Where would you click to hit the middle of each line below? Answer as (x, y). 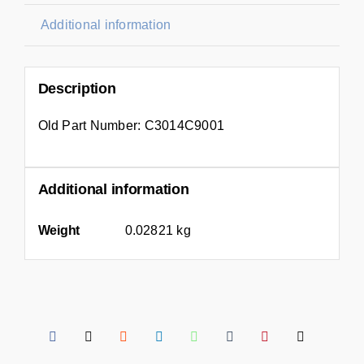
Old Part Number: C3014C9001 (131, 125)
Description (77, 88)
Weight (59, 230)
